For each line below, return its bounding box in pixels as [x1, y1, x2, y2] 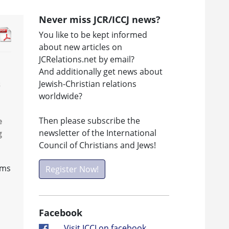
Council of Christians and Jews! [39, 139, 156, 151]
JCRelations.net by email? [39, 53, 134, 65]
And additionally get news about [39, 65, 163, 77]
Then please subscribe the [39, 114, 140, 126]
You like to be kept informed [39, 29, 147, 40]
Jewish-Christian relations [39, 78, 136, 89]
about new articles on [39, 41, 122, 53]
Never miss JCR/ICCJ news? [39, 13, 161, 26]
